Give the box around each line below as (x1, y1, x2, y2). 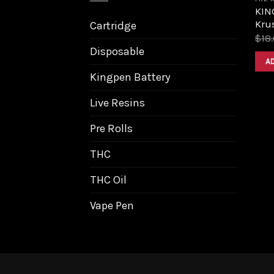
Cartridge (90, 18, 136, 32)
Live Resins (90, 95, 145, 109)
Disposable (90, 44, 144, 58)
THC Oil (90, 172, 127, 187)
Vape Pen (90, 198, 134, 212)
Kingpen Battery (90, 70, 171, 84)
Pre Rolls (90, 121, 133, 135)
